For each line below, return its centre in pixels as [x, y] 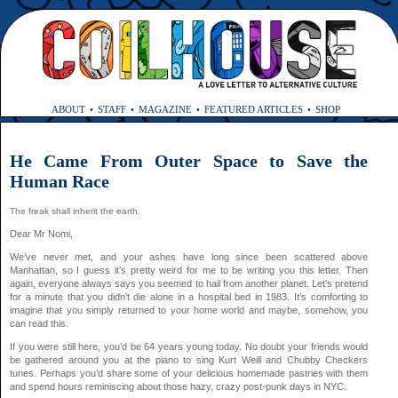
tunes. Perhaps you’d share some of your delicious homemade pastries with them [189, 373]
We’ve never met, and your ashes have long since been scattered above [189, 256]
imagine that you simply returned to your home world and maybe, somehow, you [189, 310]
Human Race [60, 181]
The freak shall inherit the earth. [75, 211]
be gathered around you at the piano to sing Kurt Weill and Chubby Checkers [189, 359]
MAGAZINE [165, 109]
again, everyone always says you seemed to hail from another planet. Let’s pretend [189, 283]
